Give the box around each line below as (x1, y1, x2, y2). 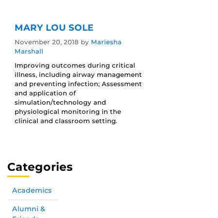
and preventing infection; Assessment (15, 80, 142, 88)
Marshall (15, 47, 43, 55)
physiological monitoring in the (15, 108, 121, 116)
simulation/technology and (15, 98, 106, 107)
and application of (15, 89, 76, 97)
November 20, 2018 (15, 38, 79, 46)
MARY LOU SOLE (15, 22, 93, 34)
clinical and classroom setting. (15, 117, 117, 125)
